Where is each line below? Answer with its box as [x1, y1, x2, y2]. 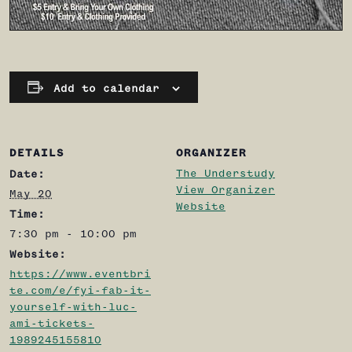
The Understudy [176, 167, 275, 179]
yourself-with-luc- [9, 301, 137, 313]
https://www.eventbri [9, 268, 151, 280]
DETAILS [9, 147, 64, 159]
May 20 [9, 188, 52, 200]
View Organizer [176, 184, 275, 196]
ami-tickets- [9, 317, 94, 329]
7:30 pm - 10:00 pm [9, 228, 137, 240]
